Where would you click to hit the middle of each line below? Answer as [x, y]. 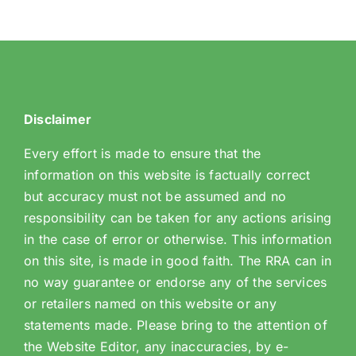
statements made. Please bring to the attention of [175, 325]
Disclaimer [58, 120]
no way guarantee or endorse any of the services [175, 282]
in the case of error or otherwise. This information [178, 240]
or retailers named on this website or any [150, 304]
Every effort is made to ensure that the [142, 154]
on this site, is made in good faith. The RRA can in [178, 261]
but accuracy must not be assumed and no [155, 197]
